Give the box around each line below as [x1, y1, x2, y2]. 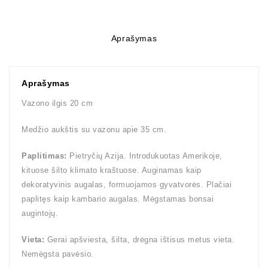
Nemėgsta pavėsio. [22, 249, 94, 258]
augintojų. [22, 209, 58, 218]
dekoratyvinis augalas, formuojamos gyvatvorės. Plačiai [22, 180, 232, 189]
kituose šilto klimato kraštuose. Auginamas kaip [22, 166, 202, 175]
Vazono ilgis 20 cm [22, 99, 93, 108]
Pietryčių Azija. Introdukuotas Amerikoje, [66, 151, 223, 160]
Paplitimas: [22, 151, 67, 160]
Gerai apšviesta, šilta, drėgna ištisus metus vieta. [47, 235, 234, 244]
